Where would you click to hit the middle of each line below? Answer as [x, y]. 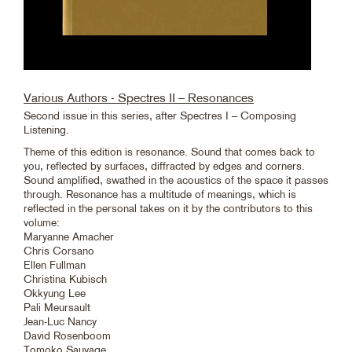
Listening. [46, 129]
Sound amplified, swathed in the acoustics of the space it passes [176, 180]
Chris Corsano [59, 250]
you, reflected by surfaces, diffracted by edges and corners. [164, 165]
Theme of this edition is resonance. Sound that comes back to [169, 151]
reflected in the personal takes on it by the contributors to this [168, 208]
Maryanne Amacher [69, 236]
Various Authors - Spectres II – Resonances [139, 97]
